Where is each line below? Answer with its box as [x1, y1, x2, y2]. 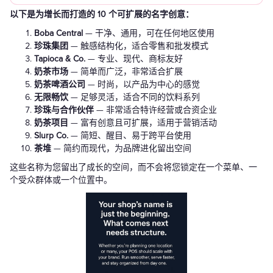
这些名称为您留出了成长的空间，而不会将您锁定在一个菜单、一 [10, 162, 257, 173]
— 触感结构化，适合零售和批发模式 [68, 41, 208, 52]
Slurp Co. [34, 130, 68, 141]
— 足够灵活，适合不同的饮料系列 [68, 92, 200, 103]
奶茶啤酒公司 [34, 79, 85, 90]
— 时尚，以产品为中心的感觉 [85, 79, 200, 90]
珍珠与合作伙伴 [34, 105, 94, 116]
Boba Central [34, 28, 83, 39]
